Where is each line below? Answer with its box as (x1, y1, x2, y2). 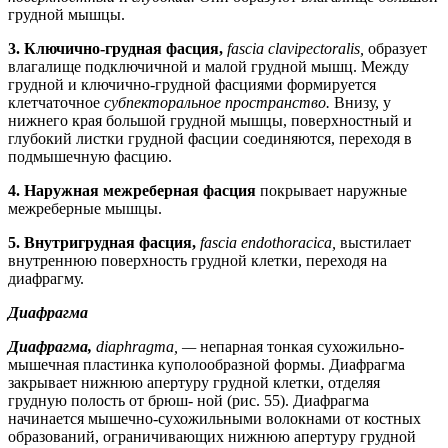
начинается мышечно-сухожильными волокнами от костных (8, 409, 421, 427)
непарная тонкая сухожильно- (200, 337, 404, 355)
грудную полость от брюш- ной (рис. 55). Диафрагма (8, 391, 369, 409)
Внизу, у (334, 93, 391, 111)
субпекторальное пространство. (104, 93, 334, 111)
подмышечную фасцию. (8, 147, 172, 165)
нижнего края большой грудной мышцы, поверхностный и (8, 111, 412, 129)
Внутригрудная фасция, (24, 233, 200, 251)
